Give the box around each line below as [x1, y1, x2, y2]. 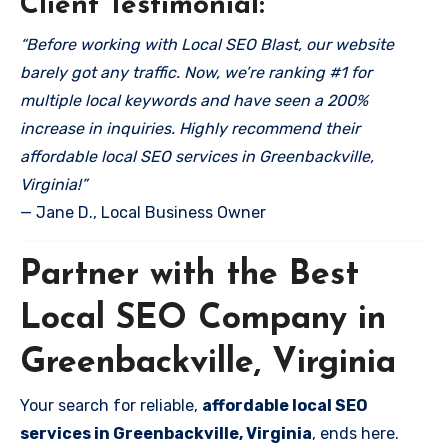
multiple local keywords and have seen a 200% [20, 90, 368, 110]
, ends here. [312, 424, 399, 443]
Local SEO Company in [20, 301, 386, 337]
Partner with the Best [20, 257, 359, 293]
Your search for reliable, [20, 396, 202, 415]
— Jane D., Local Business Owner [20, 202, 266, 222]
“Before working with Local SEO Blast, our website [20, 34, 394, 54]
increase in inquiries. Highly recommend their [20, 118, 360, 138]
